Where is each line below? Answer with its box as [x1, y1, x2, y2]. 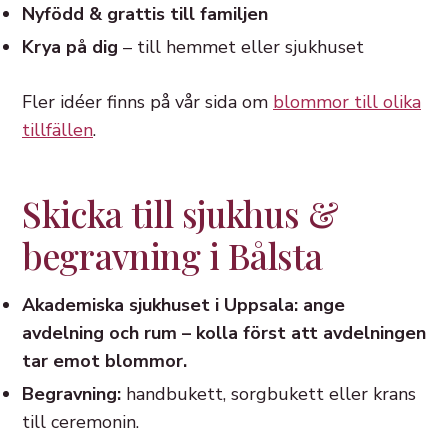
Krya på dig [22, 35, 118, 59]
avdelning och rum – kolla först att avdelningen [22, 321, 426, 345]
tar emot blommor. [22, 349, 187, 373]
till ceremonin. [22, 410, 139, 435]
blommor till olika [273, 90, 421, 114]
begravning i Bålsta [22, 232, 323, 279]
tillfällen [22, 118, 93, 142]
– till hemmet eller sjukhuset [118, 35, 364, 59]
